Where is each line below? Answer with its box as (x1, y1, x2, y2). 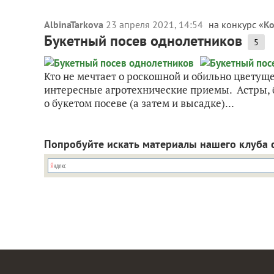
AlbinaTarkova (44, 18, 103, 31)
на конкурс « (209, 18, 264, 31)
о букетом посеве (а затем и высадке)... (44, 96, 234, 110)
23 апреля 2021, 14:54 (106, 18, 206, 31)
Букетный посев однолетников (44, 31, 242, 50)
